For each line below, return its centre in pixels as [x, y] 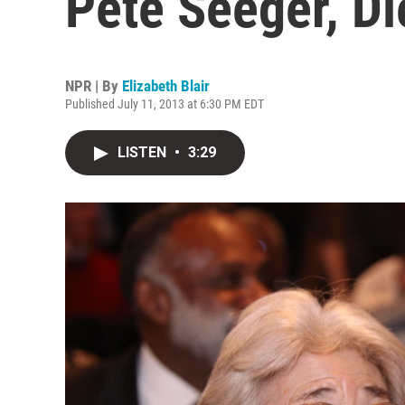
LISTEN [144, 152]
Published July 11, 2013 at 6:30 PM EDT [165, 104]
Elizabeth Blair [166, 86]
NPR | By [94, 86]
